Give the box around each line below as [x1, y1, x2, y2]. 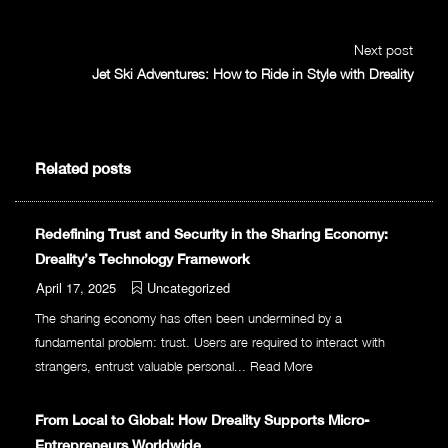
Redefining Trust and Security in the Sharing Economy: [35, 226, 388, 243]
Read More [250, 358, 313, 375]
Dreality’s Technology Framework [35, 251, 250, 268]
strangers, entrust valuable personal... [35, 358, 250, 375]
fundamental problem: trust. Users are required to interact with [35, 334, 385, 351]
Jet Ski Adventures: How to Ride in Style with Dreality [92, 65, 413, 83]
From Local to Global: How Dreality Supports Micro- [35, 412, 369, 429]
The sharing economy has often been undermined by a [35, 310, 342, 327]
